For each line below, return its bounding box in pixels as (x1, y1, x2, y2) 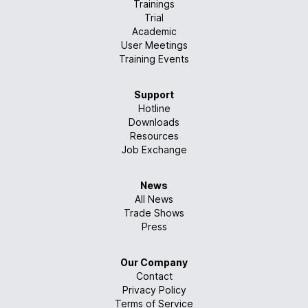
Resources (129, 130, 179, 142)
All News (135, 193, 173, 205)
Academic (131, 25, 177, 37)
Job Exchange (121, 144, 187, 155)
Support (134, 89, 174, 100)
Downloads (129, 116, 179, 128)
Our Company (120, 256, 188, 268)
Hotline (137, 102, 170, 114)
